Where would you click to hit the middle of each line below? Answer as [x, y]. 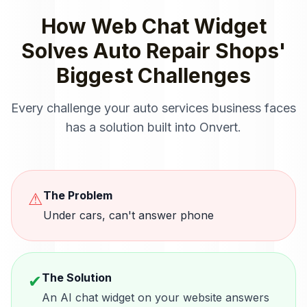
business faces [252, 108]
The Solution [77, 278]
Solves [57, 51]
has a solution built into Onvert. [153, 127]
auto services [171, 108]
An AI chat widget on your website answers [156, 297]
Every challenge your [72, 108]
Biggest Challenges [153, 75]
